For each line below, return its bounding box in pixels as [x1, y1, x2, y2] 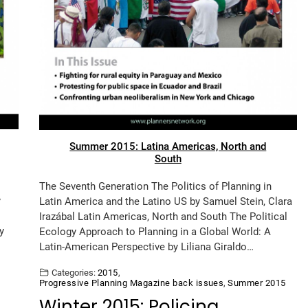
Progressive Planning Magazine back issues [38, 277, 224, 288]
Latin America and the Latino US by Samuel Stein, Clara [38, 195, 292, 208]
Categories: [51, 267, 96, 278]
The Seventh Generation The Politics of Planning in [38, 179, 272, 192]
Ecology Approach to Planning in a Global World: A [38, 225, 271, 238]
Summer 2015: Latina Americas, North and [69, 140, 267, 153]
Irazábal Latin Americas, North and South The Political [38, 210, 287, 223]
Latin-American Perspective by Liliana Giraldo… [38, 240, 254, 253]
